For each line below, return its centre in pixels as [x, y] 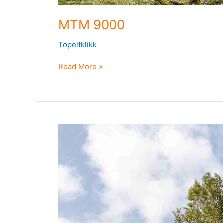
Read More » [80, 66]
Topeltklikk [77, 44]
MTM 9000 [92, 24]
